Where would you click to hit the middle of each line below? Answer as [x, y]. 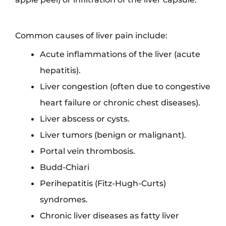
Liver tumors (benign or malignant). [113, 134]
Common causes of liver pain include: [91, 35]
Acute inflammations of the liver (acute [120, 54]
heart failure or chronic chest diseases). [120, 102]
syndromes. [64, 199]
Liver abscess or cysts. [85, 118]
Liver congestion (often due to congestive [125, 86]
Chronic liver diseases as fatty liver [110, 215]
